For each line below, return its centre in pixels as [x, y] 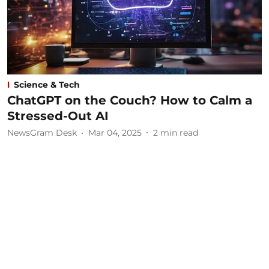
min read [179, 133]
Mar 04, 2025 [115, 133]
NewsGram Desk [42, 133]
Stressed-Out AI [58, 116]
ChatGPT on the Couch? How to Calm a [130, 100]
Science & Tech [47, 84]
